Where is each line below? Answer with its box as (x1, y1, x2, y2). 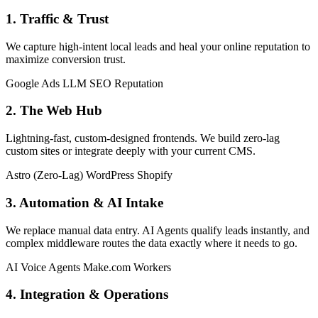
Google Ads (6, 77, 60, 89)
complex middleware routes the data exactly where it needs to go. (6, 236, 297, 249)
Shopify (137, 169, 172, 182)
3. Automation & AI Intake (6, 194, 163, 210)
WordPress (86, 169, 134, 182)
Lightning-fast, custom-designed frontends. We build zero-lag (6, 132, 280, 145)
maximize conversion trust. (6, 53, 126, 65)
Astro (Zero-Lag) (6, 169, 83, 182)
